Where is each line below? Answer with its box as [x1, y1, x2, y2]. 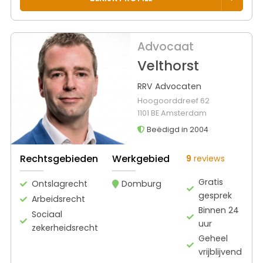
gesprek [198, 189, 232, 201]
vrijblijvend [198, 245, 242, 258]
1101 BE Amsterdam [137, 108, 207, 119]
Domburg [122, 177, 161, 190]
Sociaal [32, 208, 62, 220]
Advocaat [137, 39, 194, 55]
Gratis [198, 176, 224, 188]
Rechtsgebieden [20, 151, 98, 166]
